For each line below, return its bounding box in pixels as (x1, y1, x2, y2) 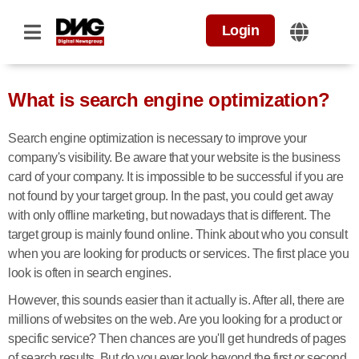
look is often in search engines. (8, 266, 174, 280)
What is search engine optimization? (8, 89, 330, 111)
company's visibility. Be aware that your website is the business (8, 151, 340, 164)
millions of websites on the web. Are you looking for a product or (8, 313, 342, 326)
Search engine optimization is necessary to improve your (8, 131, 307, 145)
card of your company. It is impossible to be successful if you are (8, 170, 343, 184)
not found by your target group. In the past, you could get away (8, 189, 333, 203)
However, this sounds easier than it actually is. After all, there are (8, 293, 345, 307)
